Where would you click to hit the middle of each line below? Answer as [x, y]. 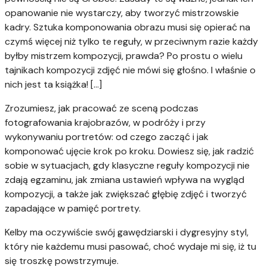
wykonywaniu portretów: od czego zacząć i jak [107, 137]
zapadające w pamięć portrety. [73, 209]
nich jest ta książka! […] [53, 85]
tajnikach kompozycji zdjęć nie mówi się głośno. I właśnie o [130, 70]
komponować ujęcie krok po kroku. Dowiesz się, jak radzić [129, 151]
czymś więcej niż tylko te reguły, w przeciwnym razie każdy [131, 42]
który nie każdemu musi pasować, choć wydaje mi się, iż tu [131, 247]
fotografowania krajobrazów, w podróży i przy [105, 123]
